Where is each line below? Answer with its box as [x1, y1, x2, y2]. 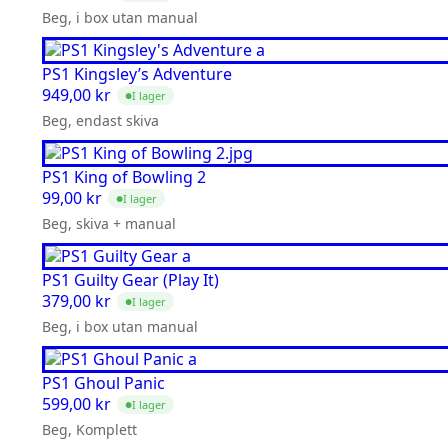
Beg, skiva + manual [42, 214, 176, 234]
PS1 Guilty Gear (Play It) [42, 269, 219, 292]
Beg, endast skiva [42, 111, 159, 131]
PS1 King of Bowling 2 [42, 166, 206, 189]
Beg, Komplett [42, 420, 137, 440]
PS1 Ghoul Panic [42, 372, 165, 395]
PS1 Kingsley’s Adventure [42, 63, 232, 86]
